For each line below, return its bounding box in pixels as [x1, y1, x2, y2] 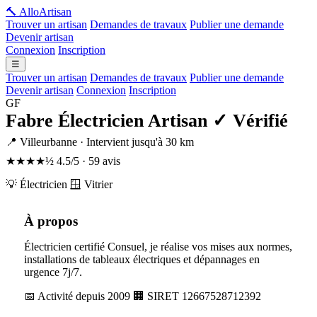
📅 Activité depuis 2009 [24, 290, 130, 302]
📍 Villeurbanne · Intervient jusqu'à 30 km [6, 136, 194, 148]
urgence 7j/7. [24, 266, 82, 278]
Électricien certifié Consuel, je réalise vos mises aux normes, [24, 241, 292, 253]
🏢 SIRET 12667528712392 [133, 290, 261, 302]
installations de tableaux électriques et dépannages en [24, 253, 260, 265]
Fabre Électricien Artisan [6, 110, 212, 131]
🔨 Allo [6, 6, 39, 18]
